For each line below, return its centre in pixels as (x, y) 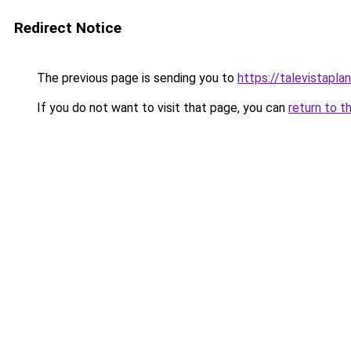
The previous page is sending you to (136, 78)
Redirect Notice (68, 28)
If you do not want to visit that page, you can (161, 108)
